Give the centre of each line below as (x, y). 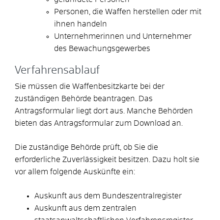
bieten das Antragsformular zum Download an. (99, 123)
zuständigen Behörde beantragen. (77, 98)
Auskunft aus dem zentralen (85, 208)
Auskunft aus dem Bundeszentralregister (108, 196)
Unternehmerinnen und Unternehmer (123, 36)
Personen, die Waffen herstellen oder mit (128, 12)
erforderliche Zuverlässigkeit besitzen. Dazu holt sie (107, 159)
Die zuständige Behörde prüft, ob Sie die (86, 147)
